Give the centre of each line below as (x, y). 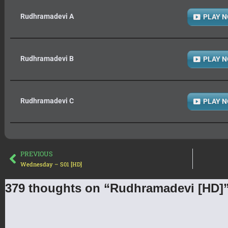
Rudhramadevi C (47, 101)
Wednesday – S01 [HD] (51, 164)
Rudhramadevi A (47, 16)
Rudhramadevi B (47, 59)
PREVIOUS (37, 153)
